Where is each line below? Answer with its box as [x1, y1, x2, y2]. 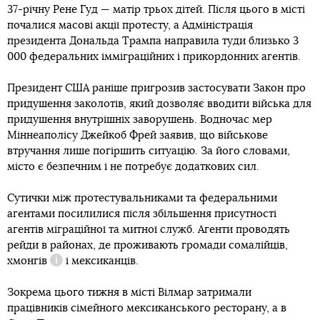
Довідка [50, 261, 90, 273]
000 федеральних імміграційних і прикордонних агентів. [7, 51, 301, 62]
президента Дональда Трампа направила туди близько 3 [7, 35, 299, 46]
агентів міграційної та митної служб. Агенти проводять [7, 224, 290, 235]
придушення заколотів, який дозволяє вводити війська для [7, 98, 311, 109]
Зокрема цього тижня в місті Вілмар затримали [7, 286, 251, 298]
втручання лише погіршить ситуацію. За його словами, [7, 145, 290, 156]
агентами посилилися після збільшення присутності [7, 208, 276, 219]
